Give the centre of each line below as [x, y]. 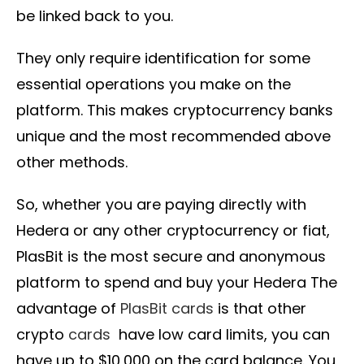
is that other [260, 309]
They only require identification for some [163, 58]
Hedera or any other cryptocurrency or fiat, [173, 231]
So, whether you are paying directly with [161, 205]
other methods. [72, 162]
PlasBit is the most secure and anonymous [171, 257]
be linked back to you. [95, 16]
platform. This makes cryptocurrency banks [175, 110]
